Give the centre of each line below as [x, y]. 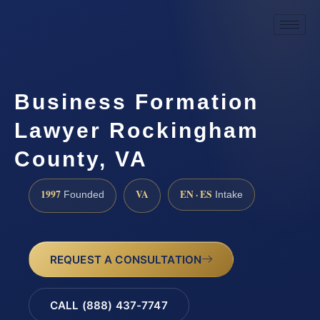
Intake [227, 194]
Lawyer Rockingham [137, 130]
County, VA [81, 159]
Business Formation [136, 101]
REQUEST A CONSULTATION [126, 259]
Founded [82, 194]
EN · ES [196, 194]
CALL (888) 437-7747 [109, 306]
